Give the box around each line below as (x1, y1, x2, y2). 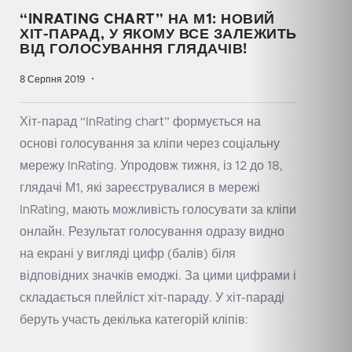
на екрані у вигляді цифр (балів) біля (20, 247, 236, 261)
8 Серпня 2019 (20, 75, 85, 85)
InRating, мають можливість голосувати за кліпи (20, 203, 296, 217)
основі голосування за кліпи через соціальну (20, 137, 280, 151)
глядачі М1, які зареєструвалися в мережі (20, 181, 260, 195)
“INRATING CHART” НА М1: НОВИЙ (20, 13, 275, 27)
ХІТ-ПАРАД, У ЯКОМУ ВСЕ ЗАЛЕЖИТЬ (20, 27, 297, 42)
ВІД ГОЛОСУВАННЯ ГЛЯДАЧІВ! (20, 42, 247, 57)
